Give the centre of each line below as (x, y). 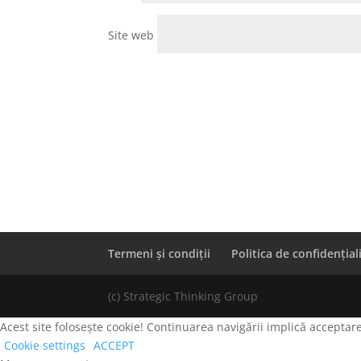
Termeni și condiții (160, 253)
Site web (131, 35)
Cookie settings (45, 345)
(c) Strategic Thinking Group (183, 296)
